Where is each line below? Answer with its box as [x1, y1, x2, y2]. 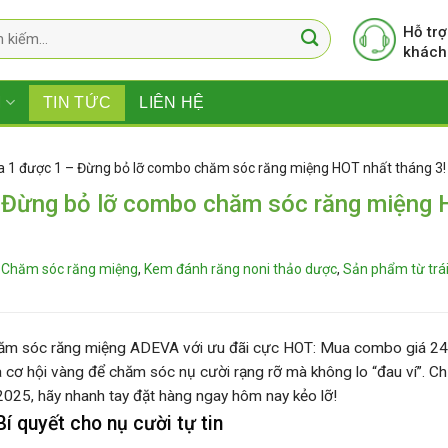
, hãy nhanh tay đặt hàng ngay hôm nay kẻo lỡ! [31, 387, 337, 406]
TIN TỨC [43, 93, 112, 111]
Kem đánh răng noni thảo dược [144, 261, 337, 277]
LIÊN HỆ [139, 93, 205, 111]
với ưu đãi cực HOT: [179, 339, 320, 358]
